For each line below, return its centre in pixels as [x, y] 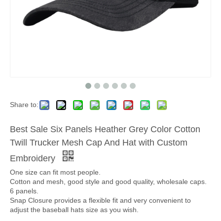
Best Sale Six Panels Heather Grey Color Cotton [105, 129]
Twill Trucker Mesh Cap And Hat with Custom [99, 143]
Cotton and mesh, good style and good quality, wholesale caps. [108, 182]
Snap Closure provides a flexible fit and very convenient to [100, 200]
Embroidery [34, 158]
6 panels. [24, 191]
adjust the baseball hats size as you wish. [74, 210]
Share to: [24, 105]
